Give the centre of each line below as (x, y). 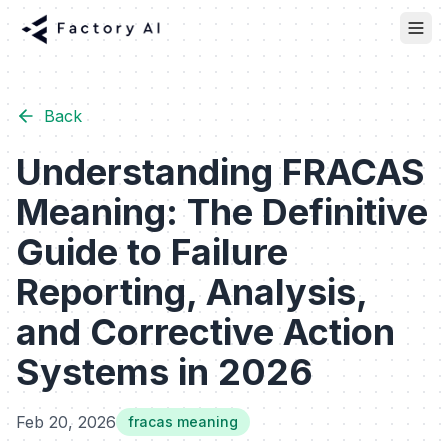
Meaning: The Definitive (222, 212)
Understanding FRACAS (220, 172)
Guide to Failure (152, 252)
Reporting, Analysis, (191, 292)
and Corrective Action (205, 332)
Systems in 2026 (164, 372)
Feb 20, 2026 (66, 422)
